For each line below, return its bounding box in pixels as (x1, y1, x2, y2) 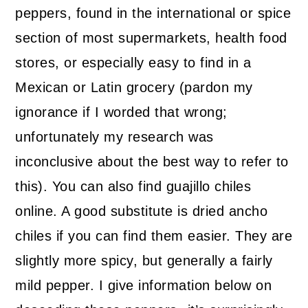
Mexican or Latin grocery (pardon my (15, 80, 253, 96)
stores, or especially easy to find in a (15, 55, 252, 71)
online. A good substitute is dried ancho (15, 203, 268, 219)
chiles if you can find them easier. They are (15, 228, 293, 244)
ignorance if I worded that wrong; (15, 104, 228, 120)
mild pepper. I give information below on (15, 278, 272, 294)
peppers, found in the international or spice (15, 5, 291, 21)
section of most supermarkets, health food (15, 30, 287, 46)
